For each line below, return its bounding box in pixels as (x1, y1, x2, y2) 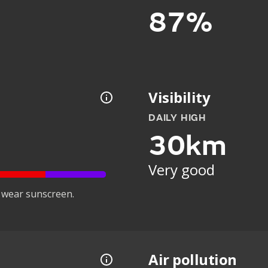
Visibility (148, 87, 211, 107)
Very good (148, 160, 215, 179)
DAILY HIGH (148, 112, 206, 124)
